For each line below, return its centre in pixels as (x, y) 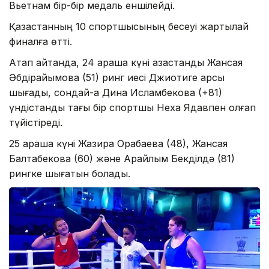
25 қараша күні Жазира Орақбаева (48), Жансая (118, 143)
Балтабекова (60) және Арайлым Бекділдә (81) (122, 158)
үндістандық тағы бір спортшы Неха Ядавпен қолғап (132, 107)
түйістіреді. (36, 122)
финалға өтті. (41, 41)
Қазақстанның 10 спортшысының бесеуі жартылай (129, 26)
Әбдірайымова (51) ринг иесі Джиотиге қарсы (117, 77)
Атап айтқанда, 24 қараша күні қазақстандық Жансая (126, 62)
